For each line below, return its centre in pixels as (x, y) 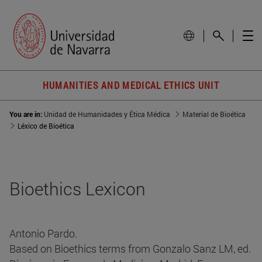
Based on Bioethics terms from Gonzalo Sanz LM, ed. (130, 249)
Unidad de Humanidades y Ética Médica (107, 114)
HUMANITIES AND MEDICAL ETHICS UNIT (131, 85)
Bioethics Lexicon (77, 189)
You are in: (27, 114)
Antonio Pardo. (43, 234)
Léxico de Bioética (46, 126)
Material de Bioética (214, 114)
